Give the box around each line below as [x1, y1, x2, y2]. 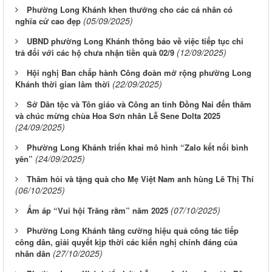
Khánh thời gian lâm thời [15, 78, 110, 90]
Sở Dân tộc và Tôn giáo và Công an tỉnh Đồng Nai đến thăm [27, 98, 251, 110]
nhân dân [15, 247, 50, 259]
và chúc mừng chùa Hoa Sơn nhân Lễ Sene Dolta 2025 [15, 109, 220, 121]
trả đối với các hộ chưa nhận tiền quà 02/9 [15, 46, 174, 58]
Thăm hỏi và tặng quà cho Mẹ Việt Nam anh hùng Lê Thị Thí [27, 172, 254, 185]
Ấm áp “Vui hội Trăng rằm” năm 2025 [27, 204, 168, 216]
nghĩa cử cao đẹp [15, 15, 81, 27]
